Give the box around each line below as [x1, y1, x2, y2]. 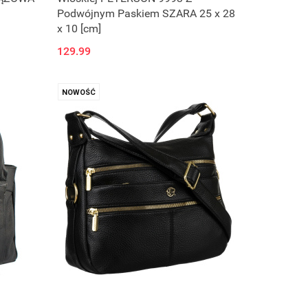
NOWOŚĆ [62, 88, 96, 98]
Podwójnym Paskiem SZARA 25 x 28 [57, 7, 236, 21]
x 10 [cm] [57, 22, 102, 36]
